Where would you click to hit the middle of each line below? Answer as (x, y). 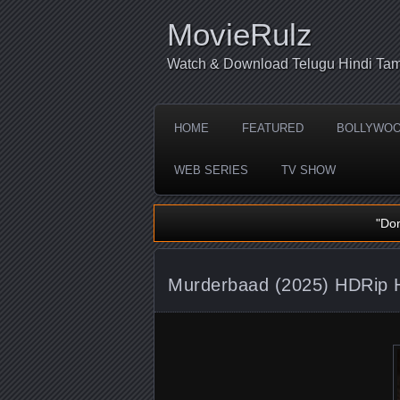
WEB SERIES (211, 170)
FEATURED (273, 128)
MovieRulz (240, 34)
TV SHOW (308, 170)
